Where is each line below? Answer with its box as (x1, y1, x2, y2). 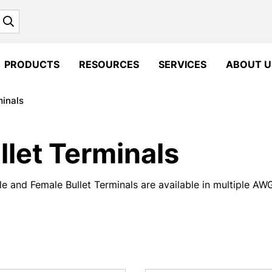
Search (13, 15, 44, 27)
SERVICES (158, 58, 206, 71)
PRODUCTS (4, 58, 59, 71)
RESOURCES (79, 58, 139, 71)
